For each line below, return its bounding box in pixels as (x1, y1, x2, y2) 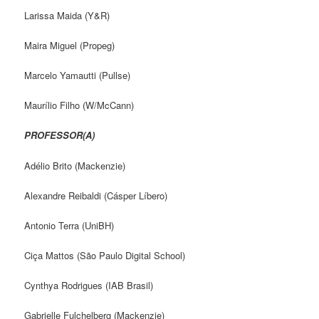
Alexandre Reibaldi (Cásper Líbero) (24, 188, 168, 202)
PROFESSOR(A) (24, 128, 95, 142)
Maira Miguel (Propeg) (24, 38, 115, 52)
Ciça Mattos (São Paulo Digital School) (24, 248, 186, 262)
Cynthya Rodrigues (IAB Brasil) (24, 278, 154, 292)
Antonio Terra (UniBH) (24, 218, 115, 232)
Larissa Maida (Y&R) (24, 8, 110, 22)
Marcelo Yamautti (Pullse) (24, 68, 131, 83)
